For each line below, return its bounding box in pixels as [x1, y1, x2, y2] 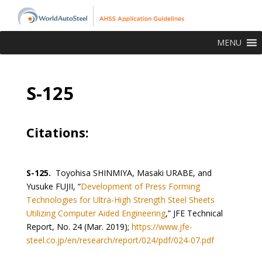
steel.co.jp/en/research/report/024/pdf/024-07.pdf [26, 234, 214, 246]
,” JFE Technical [165, 207, 223, 219]
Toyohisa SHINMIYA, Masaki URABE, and [50, 167, 212, 178]
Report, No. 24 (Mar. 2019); [26, 220, 132, 232]
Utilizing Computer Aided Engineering [26, 207, 166, 219]
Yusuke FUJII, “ [26, 180, 81, 192]
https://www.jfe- [131, 220, 192, 232]
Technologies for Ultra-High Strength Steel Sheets [26, 194, 215, 205]
